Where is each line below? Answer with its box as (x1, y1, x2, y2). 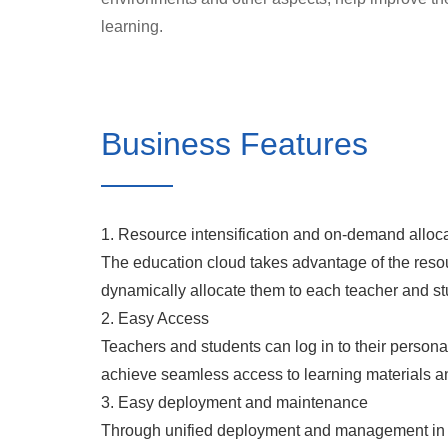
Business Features (100, 126, 368, 162)
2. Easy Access (100, 310, 209, 327)
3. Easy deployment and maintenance (100, 394, 368, 411)
